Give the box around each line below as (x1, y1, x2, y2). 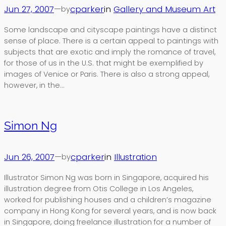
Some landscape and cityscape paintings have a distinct (4, 24, 217, 35)
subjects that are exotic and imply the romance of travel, (4, 46, 215, 57)
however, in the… (4, 80, 64, 90)
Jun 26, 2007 (4, 151, 54, 163)
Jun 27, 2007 (4, 3, 54, 16)
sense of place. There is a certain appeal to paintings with (4, 35, 218, 46)
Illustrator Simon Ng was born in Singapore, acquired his (4, 172, 209, 183)
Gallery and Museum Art (114, 3, 215, 16)
